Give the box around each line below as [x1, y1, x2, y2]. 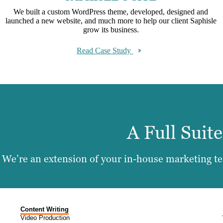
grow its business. [83, 25, 139, 34]
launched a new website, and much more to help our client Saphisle [5, 16, 217, 25]
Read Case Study [77, 46, 133, 55]
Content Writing [20, 206, 69, 214]
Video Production [20, 214, 70, 222]
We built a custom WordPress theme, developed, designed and [13, 7, 209, 16]
